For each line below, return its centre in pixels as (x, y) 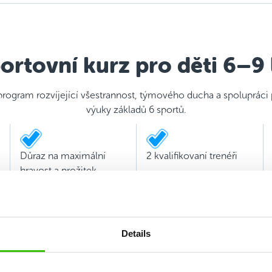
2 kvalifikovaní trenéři (192, 156)
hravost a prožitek (58, 171)
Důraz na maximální (63, 156)
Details (136, 234)
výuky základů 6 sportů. (136, 110)
